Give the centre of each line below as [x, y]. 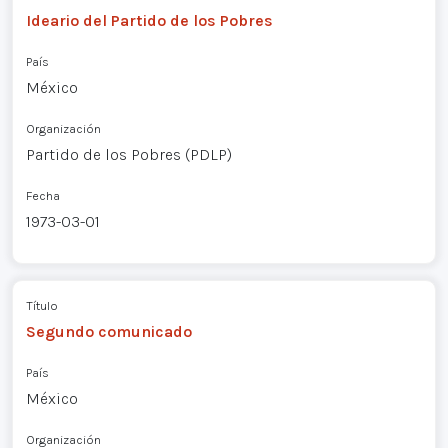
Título [41, 306]
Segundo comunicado [108, 332]
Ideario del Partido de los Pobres [149, 20]
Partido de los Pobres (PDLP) [128, 154]
